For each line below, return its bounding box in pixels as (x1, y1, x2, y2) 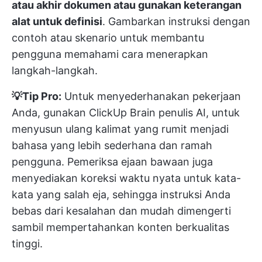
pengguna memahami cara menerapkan (12, 47, 208, 60)
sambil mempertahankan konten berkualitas (12, 220, 229, 233)
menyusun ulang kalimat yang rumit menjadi (12, 122, 229, 135)
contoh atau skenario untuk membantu (12, 31, 204, 44)
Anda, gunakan (12, 106, 89, 119)
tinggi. (12, 237, 43, 250)
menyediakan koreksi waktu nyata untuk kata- (12, 171, 241, 184)
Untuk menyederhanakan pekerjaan (61, 89, 241, 102)
